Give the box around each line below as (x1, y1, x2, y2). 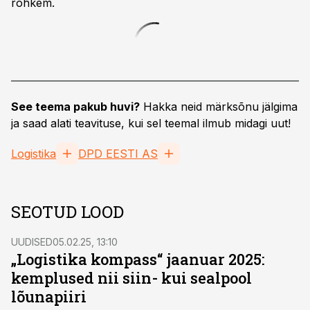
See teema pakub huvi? (11, 100, 140, 113)
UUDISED (11, 236, 53, 248)
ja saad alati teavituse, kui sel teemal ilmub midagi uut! (11, 116, 291, 130)
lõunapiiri (11, 286, 86, 307)
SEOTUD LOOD (11, 201, 124, 223)
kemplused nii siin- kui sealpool (11, 268, 252, 288)
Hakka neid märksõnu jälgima (140, 100, 298, 113)
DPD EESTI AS (78, 147, 158, 161)
